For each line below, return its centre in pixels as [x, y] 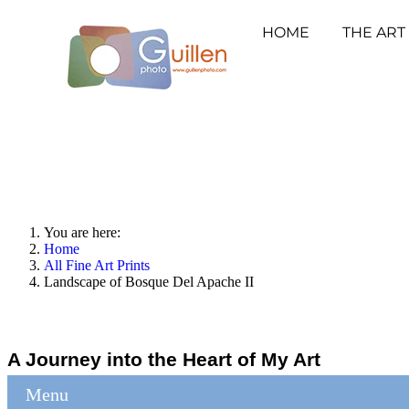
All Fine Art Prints [97, 265]
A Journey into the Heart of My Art [164, 359]
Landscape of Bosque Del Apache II [149, 282]
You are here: [86, 232]
